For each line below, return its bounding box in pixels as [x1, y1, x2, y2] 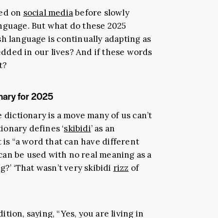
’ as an [91, 123, 115, 134]
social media [23, 7, 73, 18]
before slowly [73, 7, 129, 18]
